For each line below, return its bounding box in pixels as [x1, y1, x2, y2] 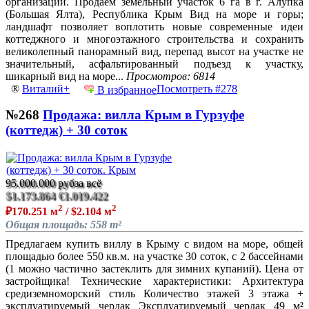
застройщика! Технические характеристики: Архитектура [6, 275, 303, 287]
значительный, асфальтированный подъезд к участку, [6, 57, 303, 70]
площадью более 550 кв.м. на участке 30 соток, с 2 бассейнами [6, 250, 303, 262]
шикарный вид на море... [6, 70, 126, 82]
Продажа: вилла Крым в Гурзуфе [43, 108, 244, 123]
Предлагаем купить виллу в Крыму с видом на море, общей [6, 237, 303, 250]
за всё [74, 177, 101, 190]
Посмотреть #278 [157, 82, 237, 94]
